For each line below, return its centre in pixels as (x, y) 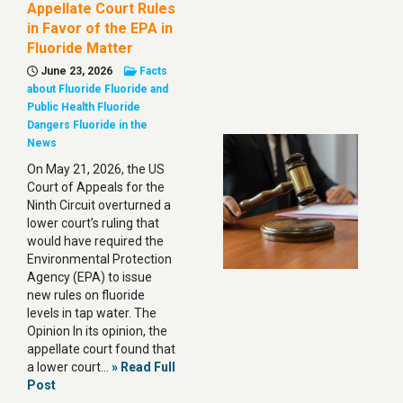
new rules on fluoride (86, 295)
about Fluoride (64, 89)
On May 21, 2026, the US (96, 169)
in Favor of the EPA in (100, 28)
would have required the (95, 241)
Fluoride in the (110, 125)
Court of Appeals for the (96, 187)
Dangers (49, 125)
